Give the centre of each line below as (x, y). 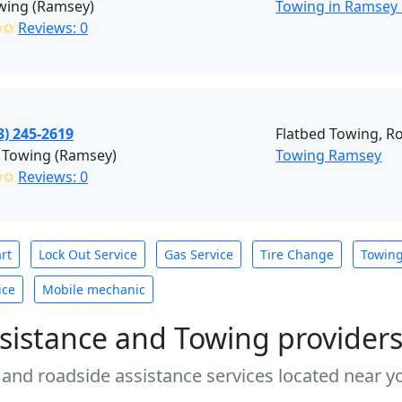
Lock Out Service (88, 254)
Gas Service (199, 254)
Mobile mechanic (94, 289)
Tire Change (297, 254)
